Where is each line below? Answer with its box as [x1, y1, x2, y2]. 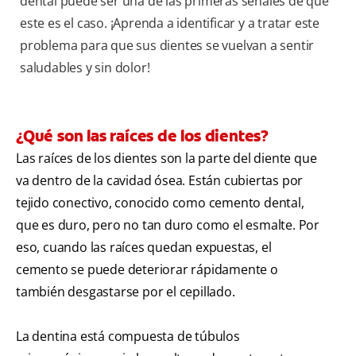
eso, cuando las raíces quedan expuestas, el [16, 238, 272, 257]
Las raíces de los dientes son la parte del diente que [16, 149, 317, 168]
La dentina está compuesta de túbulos [16, 327, 240, 346]
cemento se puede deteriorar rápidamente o [16, 261, 278, 279]
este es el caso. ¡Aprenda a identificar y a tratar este [20, 14, 319, 33]
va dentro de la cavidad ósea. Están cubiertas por [16, 172, 304, 190]
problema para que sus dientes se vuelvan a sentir [20, 37, 315, 55]
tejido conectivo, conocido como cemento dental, [16, 194, 304, 212]
